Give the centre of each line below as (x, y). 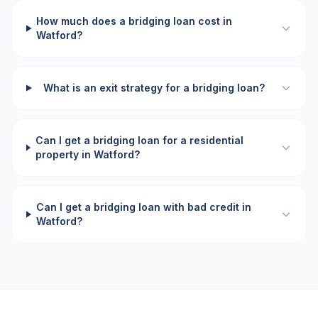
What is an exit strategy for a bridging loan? (154, 88)
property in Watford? (87, 154)
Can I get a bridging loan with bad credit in (143, 207)
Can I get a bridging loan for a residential (139, 140)
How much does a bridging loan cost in (135, 21)
